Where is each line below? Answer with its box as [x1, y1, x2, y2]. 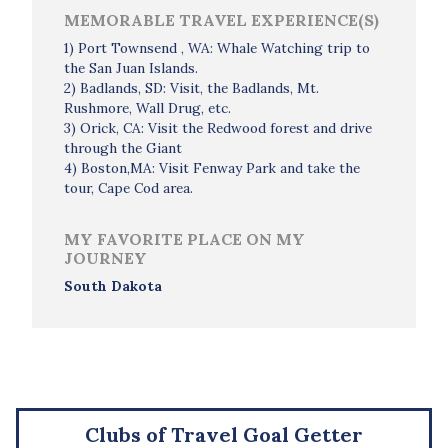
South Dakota [64, 277, 162, 295]
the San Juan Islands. [64, 59, 198, 77]
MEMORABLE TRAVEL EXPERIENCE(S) [64, 10, 379, 30]
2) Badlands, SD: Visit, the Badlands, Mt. [64, 79, 319, 97]
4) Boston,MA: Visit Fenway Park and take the [64, 159, 360, 177]
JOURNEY [64, 248, 147, 268]
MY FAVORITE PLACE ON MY [64, 229, 305, 249]
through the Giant [64, 139, 182, 157]
